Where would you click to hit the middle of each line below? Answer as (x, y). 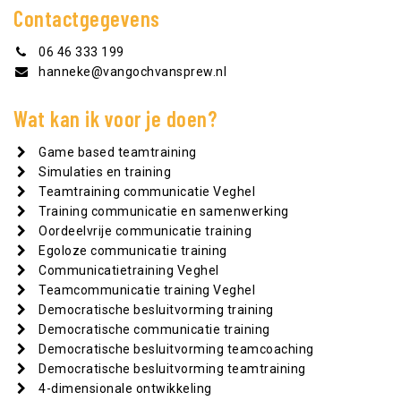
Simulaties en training (105, 172)
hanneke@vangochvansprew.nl (132, 72)
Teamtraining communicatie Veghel (147, 192)
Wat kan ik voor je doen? (115, 119)
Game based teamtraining (118, 152)
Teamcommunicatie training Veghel (147, 290)
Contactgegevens (87, 18)
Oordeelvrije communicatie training (145, 231)
